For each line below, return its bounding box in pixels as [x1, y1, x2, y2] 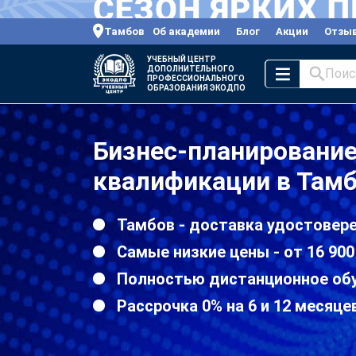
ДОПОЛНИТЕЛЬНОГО [147, 64, 234, 73]
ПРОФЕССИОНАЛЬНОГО [147, 73, 245, 83]
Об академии [153, 25, 220, 37]
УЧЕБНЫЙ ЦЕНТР [147, 54, 216, 64]
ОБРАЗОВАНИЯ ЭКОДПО [147, 83, 246, 92]
